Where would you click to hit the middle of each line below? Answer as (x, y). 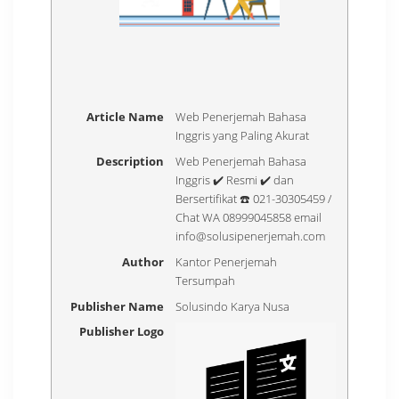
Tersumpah (206, 280)
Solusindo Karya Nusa (233, 306)
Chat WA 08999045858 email (249, 217)
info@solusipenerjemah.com (251, 236)
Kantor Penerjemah (227, 261)
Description (130, 161)
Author (143, 261)
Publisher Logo (122, 332)
